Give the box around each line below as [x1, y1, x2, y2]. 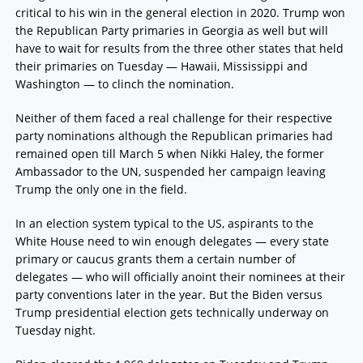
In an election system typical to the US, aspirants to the [15, 216, 314, 232]
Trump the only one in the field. [15, 181, 187, 198]
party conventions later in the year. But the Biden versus [15, 287, 322, 303]
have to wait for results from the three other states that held [15, 41, 344, 57]
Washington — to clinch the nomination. [15, 76, 234, 92]
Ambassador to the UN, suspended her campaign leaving [15, 164, 326, 180]
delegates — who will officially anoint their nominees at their [15, 269, 345, 285]
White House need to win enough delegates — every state [15, 233, 329, 250]
